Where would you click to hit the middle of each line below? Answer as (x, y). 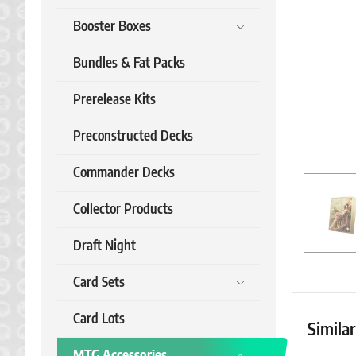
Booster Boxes (112, 27)
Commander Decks (124, 173)
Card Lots (99, 319)
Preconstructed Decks (133, 136)
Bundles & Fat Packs (129, 63)
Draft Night (104, 246)
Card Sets (99, 282)
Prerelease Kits (114, 100)
